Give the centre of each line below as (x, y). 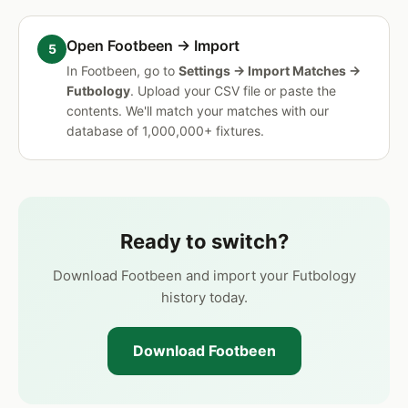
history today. (204, 297)
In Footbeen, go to (122, 71)
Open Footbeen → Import (153, 46)
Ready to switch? (204, 241)
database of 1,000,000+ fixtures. (165, 131)
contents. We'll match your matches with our (198, 111)
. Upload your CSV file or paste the (233, 91)
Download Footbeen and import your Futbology (204, 275)
